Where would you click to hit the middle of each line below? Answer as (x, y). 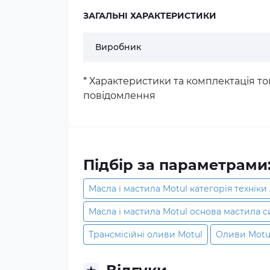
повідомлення (119, 96)
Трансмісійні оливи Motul (146, 234)
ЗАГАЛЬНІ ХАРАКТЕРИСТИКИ (150, 16)
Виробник (118, 47)
